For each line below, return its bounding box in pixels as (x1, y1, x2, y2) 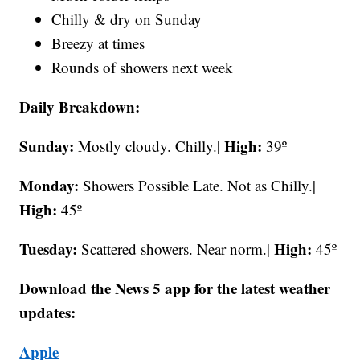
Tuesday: (19, 237, 82, 260)
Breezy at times (51, 32, 145, 53)
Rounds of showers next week (51, 56, 234, 77)
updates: (19, 301, 76, 323)
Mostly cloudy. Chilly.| (78, 135, 225, 156)
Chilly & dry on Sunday (51, 8, 202, 29)
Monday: (19, 174, 84, 196)
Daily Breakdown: (19, 95, 141, 117)
